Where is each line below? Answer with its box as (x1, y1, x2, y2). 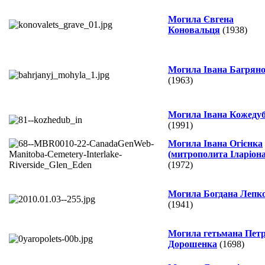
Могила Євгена (168, 14, 234, 25)
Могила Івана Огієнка (168, 138, 263, 149)
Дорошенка (168, 239, 217, 250)
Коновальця (168, 25, 220, 35)
